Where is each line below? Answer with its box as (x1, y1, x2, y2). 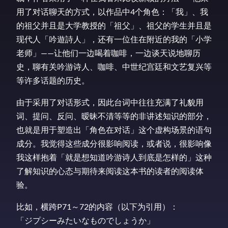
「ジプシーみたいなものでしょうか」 (16, 215, 155, 225)
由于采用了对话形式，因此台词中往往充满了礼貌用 (16, 97, 204, 107)
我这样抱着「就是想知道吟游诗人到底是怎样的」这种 (16, 152, 212, 162)
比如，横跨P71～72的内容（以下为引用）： (16, 202, 178, 212)
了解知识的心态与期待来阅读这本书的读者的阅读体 (16, 165, 204, 176)
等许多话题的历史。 (16, 75, 90, 85)
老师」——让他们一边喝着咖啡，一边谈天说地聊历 (16, 47, 201, 58)
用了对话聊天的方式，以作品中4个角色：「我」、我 (16, 6, 208, 16)
